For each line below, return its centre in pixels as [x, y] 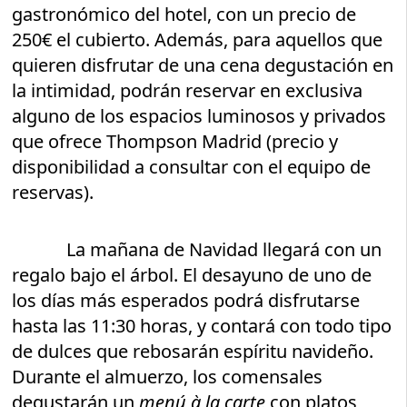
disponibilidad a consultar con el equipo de [192, 166]
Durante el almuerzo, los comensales [168, 376]
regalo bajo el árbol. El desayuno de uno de [192, 274]
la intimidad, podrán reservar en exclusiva [188, 90]
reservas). [53, 192]
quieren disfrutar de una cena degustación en [203, 65]
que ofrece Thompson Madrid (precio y [175, 141]
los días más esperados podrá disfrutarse [186, 300]
